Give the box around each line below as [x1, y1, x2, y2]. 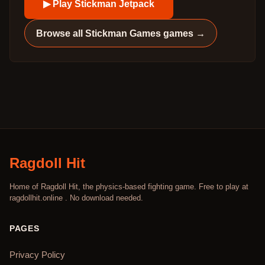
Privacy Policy [9, 250, 65, 260]
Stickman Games [85, 28, 161, 38]
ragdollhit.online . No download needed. [9, 193, 143, 203]
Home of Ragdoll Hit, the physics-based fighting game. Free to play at [9, 182, 248, 192]
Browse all [36, 28, 86, 38]
